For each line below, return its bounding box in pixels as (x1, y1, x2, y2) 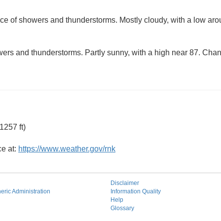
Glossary (110, 205, 134, 212)
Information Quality (110, 188, 161, 195)
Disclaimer (110, 180, 139, 186)
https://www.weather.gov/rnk (18, 145, 115, 153)
